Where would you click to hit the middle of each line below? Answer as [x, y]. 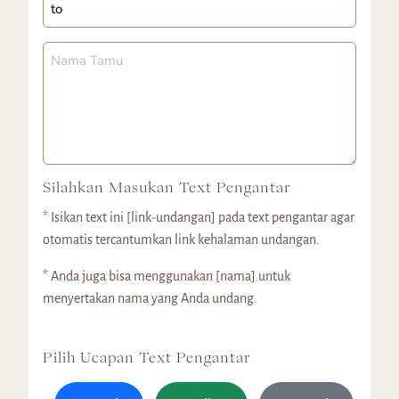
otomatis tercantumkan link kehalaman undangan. [181, 240]
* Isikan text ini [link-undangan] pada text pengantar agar [199, 218]
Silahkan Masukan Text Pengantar [167, 187]
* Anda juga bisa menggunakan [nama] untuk [167, 277]
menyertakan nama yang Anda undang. [150, 299]
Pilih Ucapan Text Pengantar [147, 358]
